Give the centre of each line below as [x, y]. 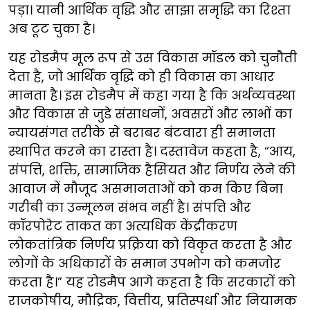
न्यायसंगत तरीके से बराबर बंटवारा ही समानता [142, 132]
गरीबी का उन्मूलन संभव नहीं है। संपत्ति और [130, 207]
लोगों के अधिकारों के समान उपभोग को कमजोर [145, 263]
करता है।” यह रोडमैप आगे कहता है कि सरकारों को [152, 282]
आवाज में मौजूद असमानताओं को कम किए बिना [146, 188]
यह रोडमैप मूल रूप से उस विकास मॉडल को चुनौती [153, 57]
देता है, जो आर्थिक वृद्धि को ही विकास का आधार [142, 76]
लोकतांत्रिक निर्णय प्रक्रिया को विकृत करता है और [150, 244]
